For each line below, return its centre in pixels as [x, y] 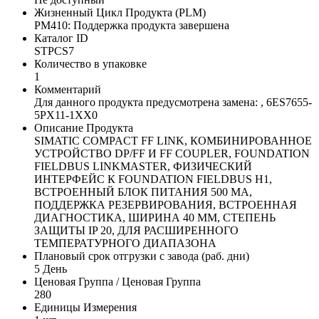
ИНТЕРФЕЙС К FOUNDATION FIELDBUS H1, [153, 179]
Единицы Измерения [85, 308]
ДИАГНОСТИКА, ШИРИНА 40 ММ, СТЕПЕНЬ [155, 218]
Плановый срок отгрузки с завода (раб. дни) [142, 256]
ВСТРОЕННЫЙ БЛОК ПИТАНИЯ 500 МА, [143, 192]
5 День [51, 269]
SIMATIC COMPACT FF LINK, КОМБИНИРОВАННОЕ [173, 141]
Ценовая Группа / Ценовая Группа [117, 282]
